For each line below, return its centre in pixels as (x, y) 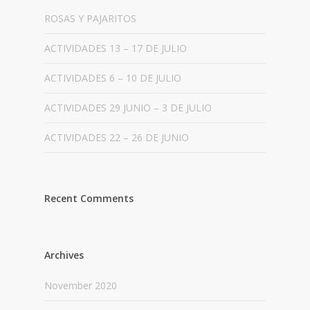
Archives (64, 255)
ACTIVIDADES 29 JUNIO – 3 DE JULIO (128, 107)
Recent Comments (89, 198)
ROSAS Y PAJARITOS (90, 18)
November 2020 (81, 285)
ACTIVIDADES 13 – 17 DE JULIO (116, 48)
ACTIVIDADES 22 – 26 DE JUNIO (117, 137)
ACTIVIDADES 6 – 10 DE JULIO (113, 77)
